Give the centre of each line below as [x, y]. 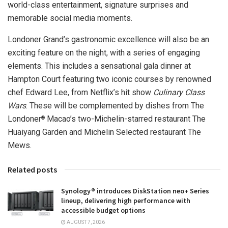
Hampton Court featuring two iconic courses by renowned [109, 79]
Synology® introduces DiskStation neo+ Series [135, 191]
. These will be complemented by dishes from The [115, 105]
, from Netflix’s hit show [110, 92]
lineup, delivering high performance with [126, 200]
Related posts [32, 169]
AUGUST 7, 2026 [85, 222]
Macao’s [61, 119]
